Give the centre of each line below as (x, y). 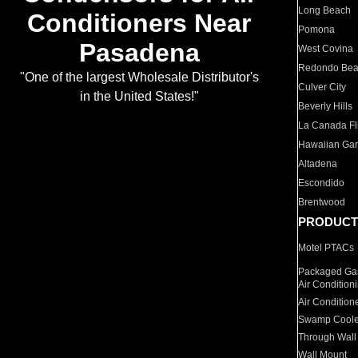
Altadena (318, 164)
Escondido (322, 183)
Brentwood (322, 202)
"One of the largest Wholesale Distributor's (139, 78)
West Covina (326, 49)
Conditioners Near (139, 24)
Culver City (322, 87)
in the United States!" (139, 97)
